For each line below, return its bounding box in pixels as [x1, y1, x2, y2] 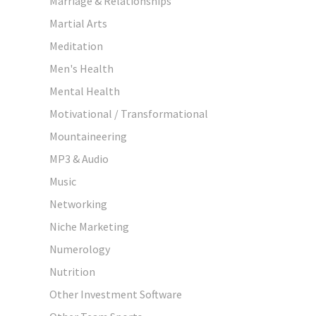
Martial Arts [49, 16, 107, 30]
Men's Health [49, 61, 114, 75]
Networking [49, 196, 107, 211]
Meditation [49, 38, 103, 53]
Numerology [49, 241, 110, 256]
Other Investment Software [49, 286, 182, 301]
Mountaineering [49, 128, 127, 143]
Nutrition [49, 264, 95, 279]
